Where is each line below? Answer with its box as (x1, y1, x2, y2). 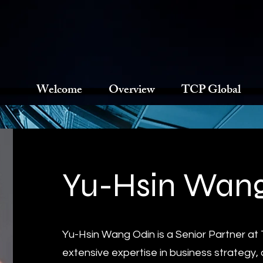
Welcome (36, 80, 82, 101)
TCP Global (181, 80, 241, 101)
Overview (109, 80, 155, 101)
